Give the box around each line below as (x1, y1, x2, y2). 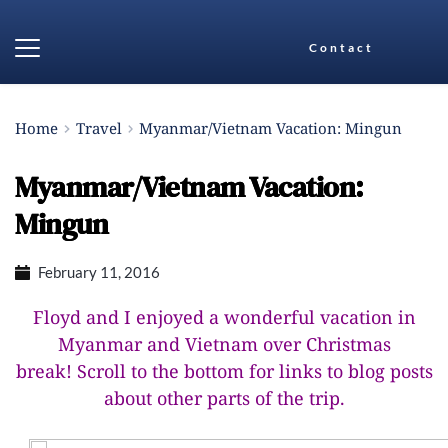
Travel (75, 118, 122, 138)
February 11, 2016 (37, 263, 160, 281)
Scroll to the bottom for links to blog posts (76, 359, 433, 383)
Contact (308, 40, 374, 55)
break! (15, 359, 77, 383)
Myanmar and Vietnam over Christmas (57, 332, 391, 356)
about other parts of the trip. (103, 386, 345, 410)
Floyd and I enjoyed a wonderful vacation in (32, 305, 416, 329)
